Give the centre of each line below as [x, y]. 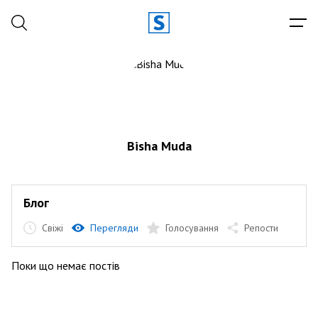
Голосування [192, 228]
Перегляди [114, 228]
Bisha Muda [159, 146]
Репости [261, 228]
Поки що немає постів [66, 265]
